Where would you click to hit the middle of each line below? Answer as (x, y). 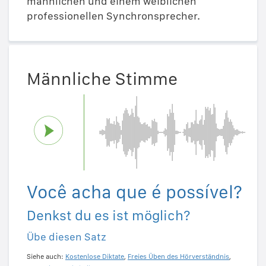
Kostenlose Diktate (95, 256)
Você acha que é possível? (134, 191)
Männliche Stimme (102, 78)
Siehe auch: (46, 256)
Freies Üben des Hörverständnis (178, 256)
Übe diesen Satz (66, 236)
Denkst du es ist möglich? (109, 215)
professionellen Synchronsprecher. (113, 16)
